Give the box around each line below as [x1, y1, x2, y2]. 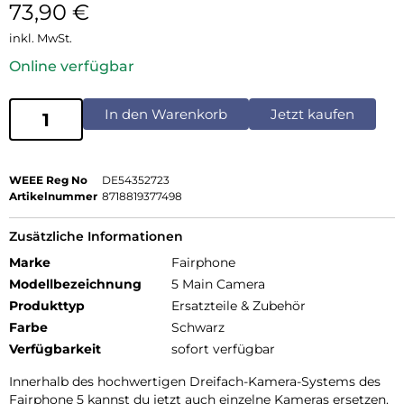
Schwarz [171, 319, 225, 336]
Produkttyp [9, 298, 85, 315]
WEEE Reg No [9, 173, 87, 188]
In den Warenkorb [105, 106, 227, 124]
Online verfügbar [9, 58, 134, 76]
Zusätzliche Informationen [9, 228, 183, 245]
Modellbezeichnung [9, 276, 142, 293]
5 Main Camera [171, 276, 265, 293]
